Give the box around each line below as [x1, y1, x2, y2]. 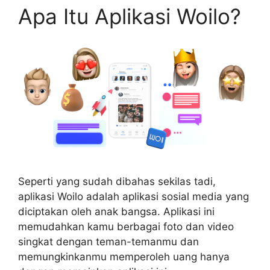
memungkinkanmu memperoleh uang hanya [18, 250, 230, 263]
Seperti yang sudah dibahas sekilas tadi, [18, 175, 216, 187]
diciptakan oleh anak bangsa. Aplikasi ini [18, 205, 215, 218]
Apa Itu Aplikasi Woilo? [18, 3, 241, 29]
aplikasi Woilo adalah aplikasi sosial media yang [18, 190, 249, 202]
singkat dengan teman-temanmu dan [18, 235, 199, 248]
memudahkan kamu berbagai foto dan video [18, 220, 234, 233]
